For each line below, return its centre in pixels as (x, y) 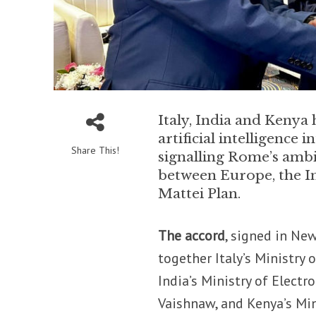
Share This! (95, 151)
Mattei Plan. (200, 194)
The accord (192, 236)
